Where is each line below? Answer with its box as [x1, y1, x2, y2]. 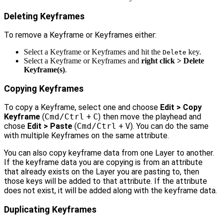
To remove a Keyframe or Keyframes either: [4, 30, 157, 40]
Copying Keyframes [4, 83, 84, 94]
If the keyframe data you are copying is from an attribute [4, 158, 203, 167]
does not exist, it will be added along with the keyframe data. [4, 186, 217, 196]
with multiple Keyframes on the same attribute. [4, 131, 169, 141]
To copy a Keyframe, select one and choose [4, 103, 160, 112]
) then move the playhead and [98, 112, 201, 122]
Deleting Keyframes [4, 11, 85, 22]
